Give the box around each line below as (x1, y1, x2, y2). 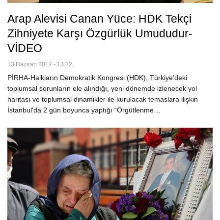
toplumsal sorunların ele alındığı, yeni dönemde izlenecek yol (7, 84, 197, 92)
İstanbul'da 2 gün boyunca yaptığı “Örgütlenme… (7, 106, 161, 114)
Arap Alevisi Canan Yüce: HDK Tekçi (7, 12, 192, 25)
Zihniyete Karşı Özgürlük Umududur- (7, 27, 192, 40)
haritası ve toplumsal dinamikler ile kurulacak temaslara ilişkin (7, 95, 198, 103)
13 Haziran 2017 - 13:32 (7, 60, 72, 68)
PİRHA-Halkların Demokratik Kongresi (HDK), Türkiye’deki (7, 73, 187, 82)
